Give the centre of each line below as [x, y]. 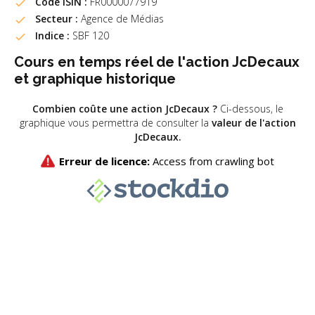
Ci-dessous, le [250, 108]
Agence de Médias [121, 18]
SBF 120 [89, 35]
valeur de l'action [253, 122]
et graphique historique [95, 78]
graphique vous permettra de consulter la [115, 122]
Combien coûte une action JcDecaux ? [124, 108]
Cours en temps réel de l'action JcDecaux [157, 62]
